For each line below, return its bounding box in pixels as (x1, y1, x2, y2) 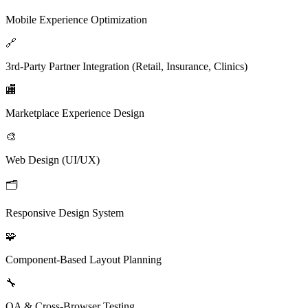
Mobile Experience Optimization (5, 13, 147, 25)
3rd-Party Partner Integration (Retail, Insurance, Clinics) (5, 60, 247, 72)
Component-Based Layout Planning (5, 253, 162, 265)
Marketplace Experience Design (5, 107, 144, 119)
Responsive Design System (5, 206, 124, 219)
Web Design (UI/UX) (5, 153, 100, 166)
